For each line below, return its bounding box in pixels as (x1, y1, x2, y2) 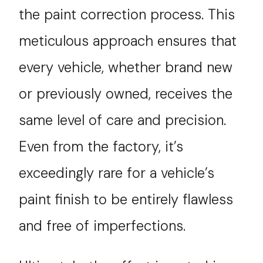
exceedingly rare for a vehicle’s (19, 164, 215, 182)
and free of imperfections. (19, 217, 186, 235)
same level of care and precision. (19, 111, 227, 129)
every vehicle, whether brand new (19, 58, 233, 76)
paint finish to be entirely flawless (19, 190, 234, 208)
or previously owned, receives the (19, 85, 233, 103)
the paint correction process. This (19, 5, 235, 23)
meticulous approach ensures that (19, 32, 237, 50)
